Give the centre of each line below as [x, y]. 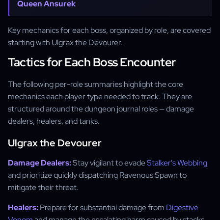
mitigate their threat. [43, 187]
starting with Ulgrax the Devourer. [65, 42]
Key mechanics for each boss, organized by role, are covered [109, 30]
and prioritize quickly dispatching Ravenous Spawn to [97, 175]
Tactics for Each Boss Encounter [92, 62]
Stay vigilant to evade [109, 163]
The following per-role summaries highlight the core [96, 84]
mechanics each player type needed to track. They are [100, 96]
